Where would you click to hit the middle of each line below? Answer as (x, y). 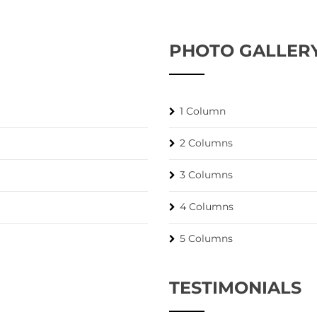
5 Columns (206, 238)
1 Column (203, 111)
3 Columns (206, 175)
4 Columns (207, 207)
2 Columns (206, 143)
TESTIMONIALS (235, 288)
